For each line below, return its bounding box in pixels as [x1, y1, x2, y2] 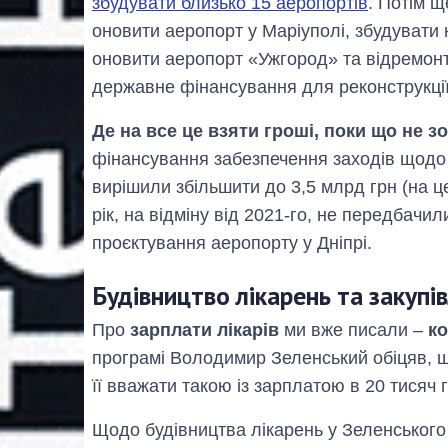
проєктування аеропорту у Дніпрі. [92, 233, 372, 254]
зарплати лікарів [130, 320, 279, 340]
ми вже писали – [279, 320, 428, 340]
